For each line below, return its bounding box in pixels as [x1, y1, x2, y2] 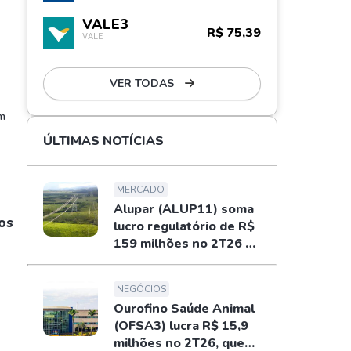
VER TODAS [109, 76, 177, 91]
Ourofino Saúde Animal [114, 300, 255, 317]
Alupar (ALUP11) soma [114, 201, 254, 218]
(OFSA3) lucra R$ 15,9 [114, 317, 248, 335]
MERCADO [117, 183, 165, 196]
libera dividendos [114, 252, 219, 270]
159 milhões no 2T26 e [114, 235, 253, 252]
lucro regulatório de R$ [114, 218, 255, 235]
